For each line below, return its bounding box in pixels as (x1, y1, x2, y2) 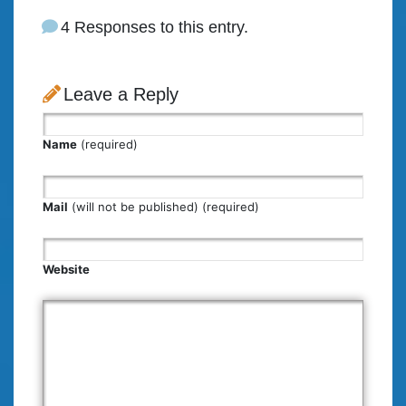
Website (43, 261, 90, 276)
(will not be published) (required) (68, 198, 259, 214)
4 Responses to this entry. (61, 17, 248, 36)
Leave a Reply (63, 83, 179, 104)
